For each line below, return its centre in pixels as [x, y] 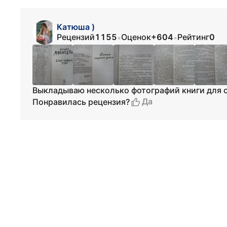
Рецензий [76, 37]
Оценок [136, 37]
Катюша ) [76, 27]
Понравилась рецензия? [81, 102]
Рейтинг [193, 37]
